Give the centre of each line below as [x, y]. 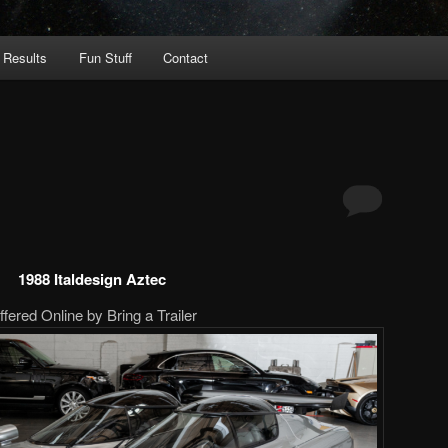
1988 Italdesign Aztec [92, 278]
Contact [186, 58]
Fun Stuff [105, 58]
